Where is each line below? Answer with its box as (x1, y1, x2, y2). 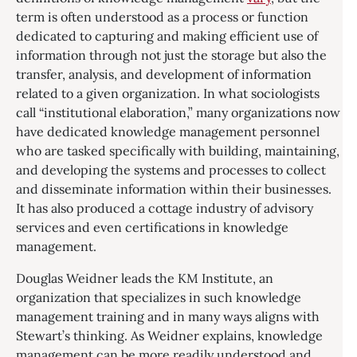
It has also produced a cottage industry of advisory (16, 200, 313, 216)
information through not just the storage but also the (16, 47, 327, 63)
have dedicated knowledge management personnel (16, 124, 320, 139)
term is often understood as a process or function (16, 9, 308, 25)
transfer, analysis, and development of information (16, 66, 312, 82)
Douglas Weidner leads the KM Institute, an (16, 270, 273, 286)
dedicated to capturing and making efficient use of (16, 28, 318, 44)
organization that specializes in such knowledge (16, 289, 301, 305)
